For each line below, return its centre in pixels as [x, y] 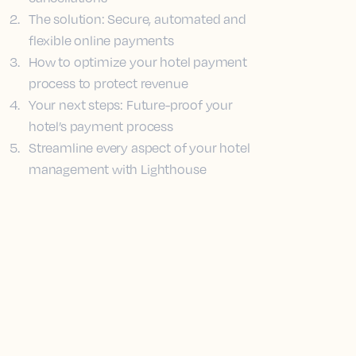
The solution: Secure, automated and [137, 19]
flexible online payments [101, 41]
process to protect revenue [108, 83]
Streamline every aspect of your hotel [139, 148]
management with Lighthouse [118, 169]
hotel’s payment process [101, 126]
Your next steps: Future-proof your [131, 105]
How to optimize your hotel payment [138, 62]
